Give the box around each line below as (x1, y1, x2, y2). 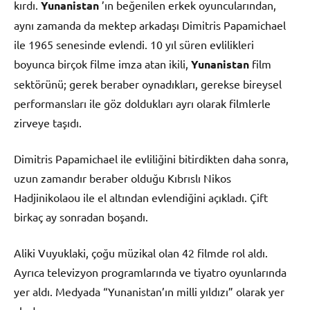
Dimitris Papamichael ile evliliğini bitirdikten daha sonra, (14, 151, 289, 165)
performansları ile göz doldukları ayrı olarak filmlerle (14, 95, 271, 110)
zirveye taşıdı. (14, 115, 82, 129)
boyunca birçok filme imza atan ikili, (14, 56, 191, 71)
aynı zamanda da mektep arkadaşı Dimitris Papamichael (14, 17, 286, 32)
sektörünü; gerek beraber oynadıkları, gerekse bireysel (14, 76, 282, 91)
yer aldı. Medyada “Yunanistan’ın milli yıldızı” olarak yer (14, 284, 284, 298)
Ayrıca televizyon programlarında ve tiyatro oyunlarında (14, 264, 286, 279)
